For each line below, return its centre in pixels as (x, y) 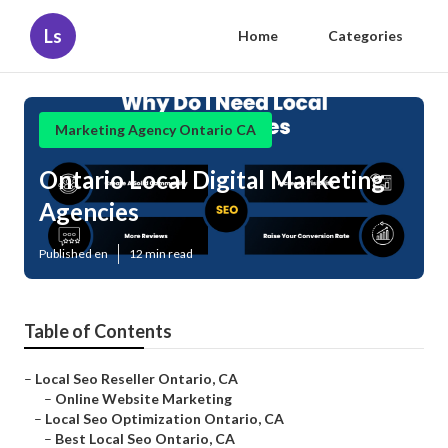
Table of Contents (98, 331)
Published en (73, 254)
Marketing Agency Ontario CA (155, 129)
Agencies (89, 212)
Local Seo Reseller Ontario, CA (136, 379)
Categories (365, 35)
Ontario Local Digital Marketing (212, 180)
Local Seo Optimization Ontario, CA (164, 419)
